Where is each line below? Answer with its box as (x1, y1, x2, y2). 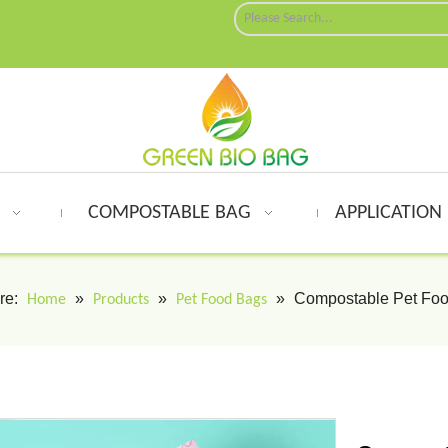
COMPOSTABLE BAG (88, 203, 252, 223)
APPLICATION (335, 203, 443, 223)
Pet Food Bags (175, 292, 267, 308)
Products (92, 292, 149, 308)
